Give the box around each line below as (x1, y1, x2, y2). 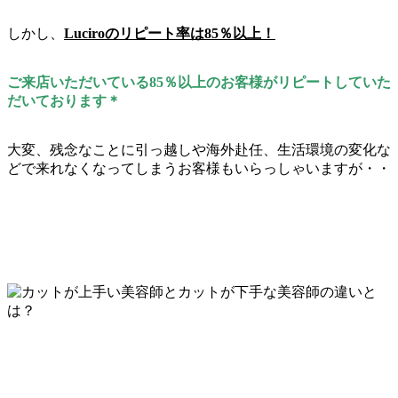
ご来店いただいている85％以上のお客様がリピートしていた (7, 74, 391, 90)
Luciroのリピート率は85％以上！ (64, 25, 275, 41)
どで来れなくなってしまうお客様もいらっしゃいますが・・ (7, 160, 391, 176)
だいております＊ (7, 92, 121, 108)
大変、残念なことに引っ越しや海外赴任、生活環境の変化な (7, 141, 391, 157)
